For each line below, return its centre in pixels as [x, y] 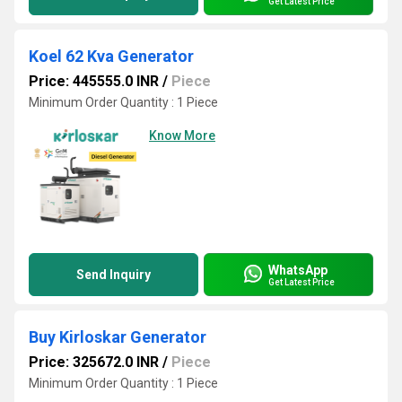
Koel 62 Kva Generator [111, 56]
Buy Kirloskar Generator [118, 337]
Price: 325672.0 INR [94, 362]
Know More [182, 135]
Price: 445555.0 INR [94, 81]
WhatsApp [298, 270]
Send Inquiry [114, 275]
